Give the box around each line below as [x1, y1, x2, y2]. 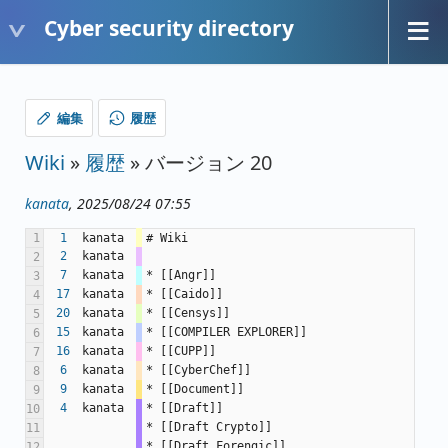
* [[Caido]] [146, 287, 223, 302]
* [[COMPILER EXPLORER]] [146, 325, 307, 340]
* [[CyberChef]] [146, 363, 251, 378]
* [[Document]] [146, 382, 244, 397]
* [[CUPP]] [146, 344, 216, 359]
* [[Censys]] [146, 306, 230, 321]
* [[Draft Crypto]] [146, 420, 272, 435]
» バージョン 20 [125, 149, 272, 177]
